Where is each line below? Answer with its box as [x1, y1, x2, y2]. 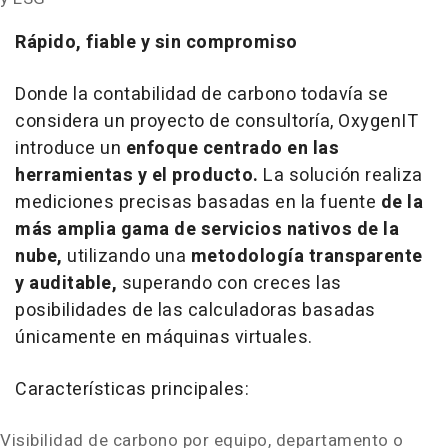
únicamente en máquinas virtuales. [15, 324, 313, 351]
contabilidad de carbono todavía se [88, 81, 389, 108]
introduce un [15, 135, 121, 162]
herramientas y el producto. [15, 162, 263, 189]
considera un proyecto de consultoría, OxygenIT [15, 108, 417, 135]
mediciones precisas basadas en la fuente [15, 189, 381, 216]
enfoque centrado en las [121, 135, 339, 162]
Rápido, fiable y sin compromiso [15, 29, 298, 56]
